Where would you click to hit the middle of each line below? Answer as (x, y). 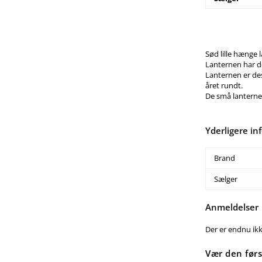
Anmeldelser (232, 207)
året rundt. (224, 86)
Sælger (226, 179)
